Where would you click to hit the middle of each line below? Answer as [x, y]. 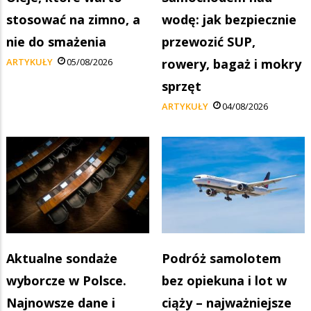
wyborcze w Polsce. [66, 280]
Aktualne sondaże [62, 258]
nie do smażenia [56, 41]
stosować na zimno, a [73, 19]
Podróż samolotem [221, 258]
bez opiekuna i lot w [224, 280]
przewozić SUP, [209, 41]
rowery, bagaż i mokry [232, 64]
